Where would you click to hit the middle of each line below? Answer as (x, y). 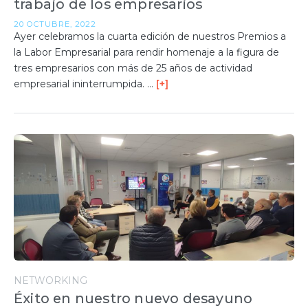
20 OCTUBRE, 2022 (55, 24)
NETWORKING (51, 281)
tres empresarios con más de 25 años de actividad (133, 68)
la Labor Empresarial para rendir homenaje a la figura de (146, 53)
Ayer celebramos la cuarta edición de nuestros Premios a (150, 37)
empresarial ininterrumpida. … (85, 84)
